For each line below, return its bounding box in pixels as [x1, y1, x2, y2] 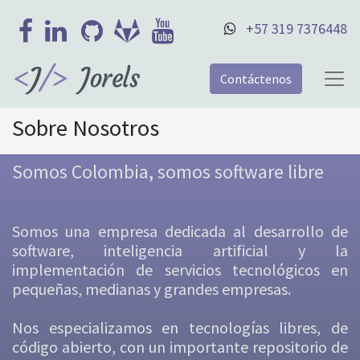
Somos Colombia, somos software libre [12, 160, 324, 184]
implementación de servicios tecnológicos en [12, 260, 348, 280]
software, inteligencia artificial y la [12, 240, 348, 261]
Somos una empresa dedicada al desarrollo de [12, 221, 348, 242]
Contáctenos [220, 71, 292, 88]
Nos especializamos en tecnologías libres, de [12, 317, 348, 338]
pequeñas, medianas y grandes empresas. [12, 279, 291, 300]
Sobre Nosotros [12, 113, 159, 143]
